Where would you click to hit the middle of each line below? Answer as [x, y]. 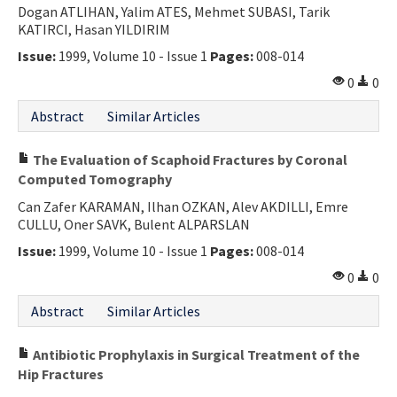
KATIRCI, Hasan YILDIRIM [94, 29]
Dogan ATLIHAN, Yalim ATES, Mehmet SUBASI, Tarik [174, 11]
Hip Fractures [61, 374]
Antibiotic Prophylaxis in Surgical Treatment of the [195, 354]
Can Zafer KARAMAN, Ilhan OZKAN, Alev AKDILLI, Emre [183, 206]
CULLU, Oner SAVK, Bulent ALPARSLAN [134, 224]
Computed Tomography [95, 179]
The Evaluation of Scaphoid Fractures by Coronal [189, 159]
